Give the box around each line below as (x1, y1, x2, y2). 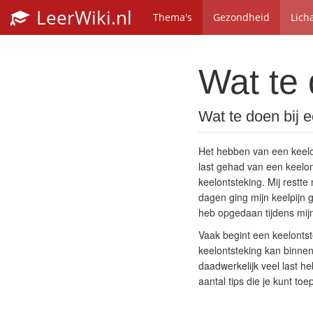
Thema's (153, 10, 192, 24)
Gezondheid (213, 10, 270, 24)
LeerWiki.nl (31, 5, 132, 30)
